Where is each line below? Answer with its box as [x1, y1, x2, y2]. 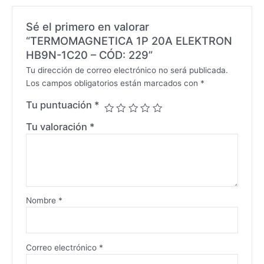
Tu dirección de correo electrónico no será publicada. [25, 65, 228, 75]
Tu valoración [25, 121, 90, 133]
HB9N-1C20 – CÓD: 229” [25, 48, 153, 62]
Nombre [25, 196, 58, 206]
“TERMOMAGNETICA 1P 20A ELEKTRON [25, 34, 232, 48]
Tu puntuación [25, 99, 94, 111]
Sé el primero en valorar [25, 20, 149, 34]
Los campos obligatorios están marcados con [25, 78, 200, 88]
